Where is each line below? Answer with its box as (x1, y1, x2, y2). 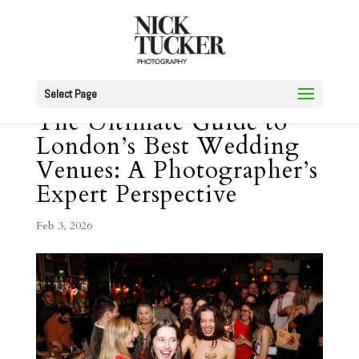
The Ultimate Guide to (35, 106, 288, 139)
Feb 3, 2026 (35, 218, 92, 233)
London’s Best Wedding (35, 130, 300, 163)
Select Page (43, 87, 97, 101)
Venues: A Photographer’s (35, 154, 318, 187)
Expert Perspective (35, 178, 237, 211)
